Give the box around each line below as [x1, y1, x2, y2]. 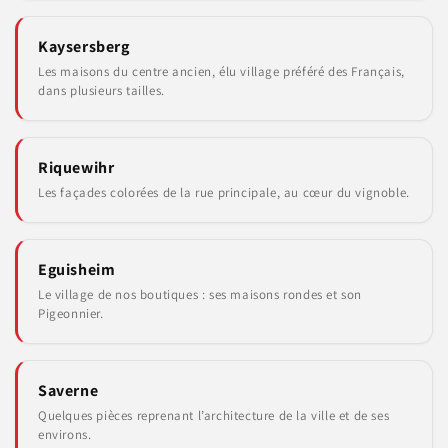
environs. [38, 426, 92, 443]
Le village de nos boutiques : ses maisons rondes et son [38, 286, 363, 303]
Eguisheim [38, 259, 116, 280]
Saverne [38, 380, 99, 401]
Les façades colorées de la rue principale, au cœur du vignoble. [38, 184, 410, 201]
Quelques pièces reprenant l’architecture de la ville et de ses [38, 407, 390, 424]
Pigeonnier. [38, 305, 104, 322]
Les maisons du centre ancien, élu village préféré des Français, [38, 63, 405, 80]
